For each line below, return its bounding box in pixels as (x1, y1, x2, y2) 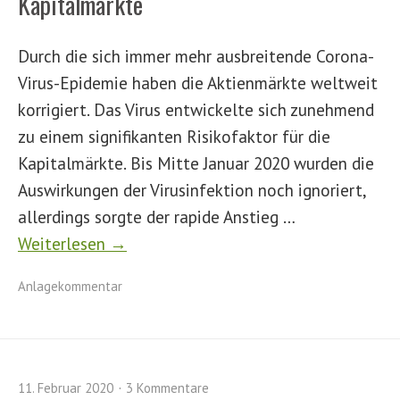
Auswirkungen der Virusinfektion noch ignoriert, (18, 179, 366, 201)
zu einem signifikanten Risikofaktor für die (18, 125, 330, 147)
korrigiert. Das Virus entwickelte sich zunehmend (18, 98, 374, 121)
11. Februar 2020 (18, 379, 113, 396)
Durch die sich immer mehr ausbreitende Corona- (18, 45, 374, 67)
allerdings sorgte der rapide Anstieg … (18, 205, 295, 228)
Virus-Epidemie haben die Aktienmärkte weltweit (18, 71, 378, 94)
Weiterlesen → (18, 232, 127, 254)
